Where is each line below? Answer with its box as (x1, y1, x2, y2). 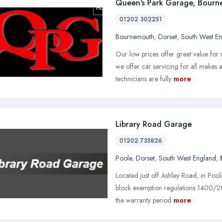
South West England (159, 153, 216, 163)
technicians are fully (115, 73, 171, 84)
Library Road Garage (115, 118, 192, 130)
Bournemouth (115, 31, 154, 42)
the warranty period (115, 195, 171, 205)
